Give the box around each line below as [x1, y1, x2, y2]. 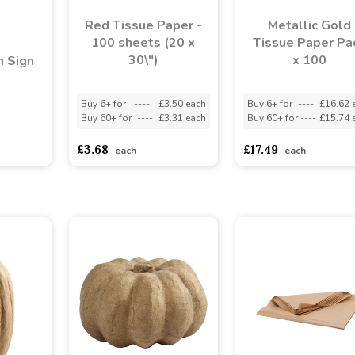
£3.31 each [158, 111, 206, 124]
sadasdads [13, 133, 66, 147]
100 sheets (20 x [91, 33, 195, 52]
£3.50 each [158, 97, 206, 110]
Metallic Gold [268, 16, 351, 34]
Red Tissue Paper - [84, 16, 202, 34]
